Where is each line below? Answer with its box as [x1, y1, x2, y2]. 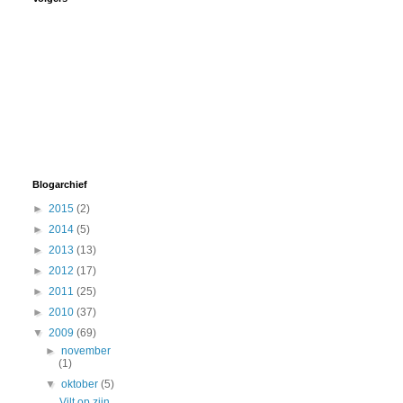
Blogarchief [32, 179, 87, 191]
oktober [61, 378, 102, 391]
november [61, 345, 112, 358]
